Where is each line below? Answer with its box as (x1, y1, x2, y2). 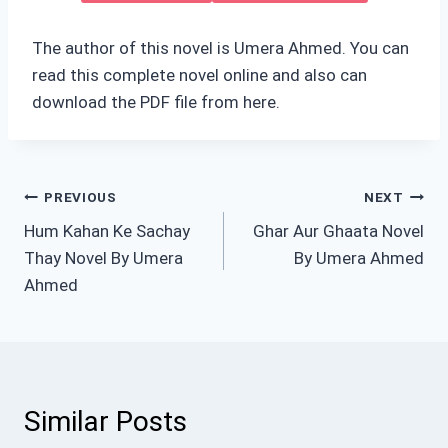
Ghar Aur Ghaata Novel (253, 221, 424, 242)
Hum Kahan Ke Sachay (24, 221, 190, 242)
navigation (23, 227, 154, 261)
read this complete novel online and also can (32, 65, 367, 86)
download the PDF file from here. (32, 92, 280, 113)
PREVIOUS (44, 188, 117, 205)
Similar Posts (24, 405, 187, 439)
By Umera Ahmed (294, 248, 424, 269)
